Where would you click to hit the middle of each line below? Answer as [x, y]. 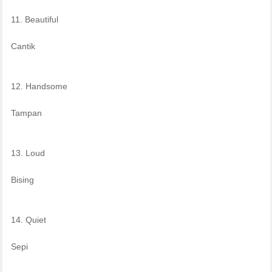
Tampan [26, 113]
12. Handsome [39, 86]
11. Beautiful [34, 19]
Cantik [23, 46]
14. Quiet [28, 219]
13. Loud [28, 153]
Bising [22, 179]
